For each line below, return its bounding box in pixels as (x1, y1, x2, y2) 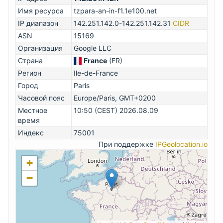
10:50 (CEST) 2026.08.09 (74, 106, 158, 115)
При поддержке (99, 140, 155, 149)
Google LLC (74, 44, 111, 53)
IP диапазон (18, 19, 58, 28)
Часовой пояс (18, 94, 65, 103)
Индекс (18, 128, 44, 137)
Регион (18, 69, 41, 78)
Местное (18, 106, 47, 115)
